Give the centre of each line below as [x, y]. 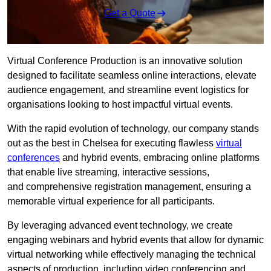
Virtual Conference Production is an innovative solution [125, 61]
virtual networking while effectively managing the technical [132, 255]
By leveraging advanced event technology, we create [120, 226]
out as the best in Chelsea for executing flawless [112, 143]
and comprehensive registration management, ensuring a [129, 187]
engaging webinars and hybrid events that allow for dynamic [135, 240]
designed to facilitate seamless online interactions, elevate [132, 76]
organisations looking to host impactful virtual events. [120, 105]
